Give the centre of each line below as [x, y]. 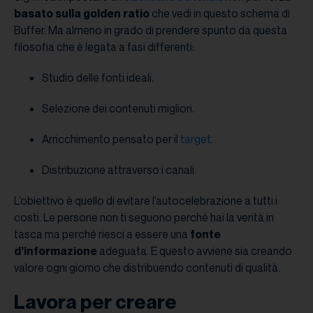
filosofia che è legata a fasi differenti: [104, 47]
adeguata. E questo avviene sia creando [195, 251]
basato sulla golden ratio [82, 14]
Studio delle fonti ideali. [98, 78]
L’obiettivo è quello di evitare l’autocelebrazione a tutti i [146, 201]
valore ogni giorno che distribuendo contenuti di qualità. [147, 268]
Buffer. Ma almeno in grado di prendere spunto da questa [151, 30]
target [196, 139]
